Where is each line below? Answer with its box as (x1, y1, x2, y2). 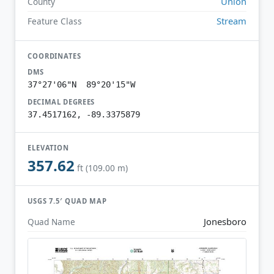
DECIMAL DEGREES (28, 97, 95, 106)
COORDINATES (28, 51, 81, 61)
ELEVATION (28, 143, 70, 152)
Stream (217, 14, 246, 27)
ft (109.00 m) (77, 162, 128, 174)
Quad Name (28, 215, 75, 228)
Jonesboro (204, 215, 246, 228)
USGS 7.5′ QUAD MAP (28, 196, 108, 206)
